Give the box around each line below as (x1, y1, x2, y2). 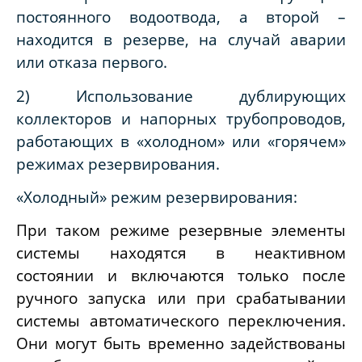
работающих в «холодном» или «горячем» (16, 130, 346, 151)
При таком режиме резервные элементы (16, 220, 346, 241)
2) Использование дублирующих (16, 85, 346, 106)
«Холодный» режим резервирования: (16, 186, 297, 207)
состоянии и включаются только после (16, 265, 346, 286)
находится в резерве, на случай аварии (16, 29, 346, 50)
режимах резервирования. (16, 153, 220, 174)
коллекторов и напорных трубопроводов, (16, 107, 346, 128)
